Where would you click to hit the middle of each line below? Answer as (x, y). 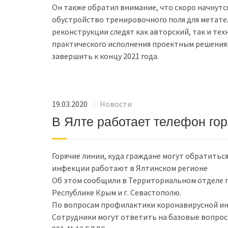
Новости (116, 104)
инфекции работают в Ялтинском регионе (130, 168)
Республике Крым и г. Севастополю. (117, 193)
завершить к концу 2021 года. (105, 56)
